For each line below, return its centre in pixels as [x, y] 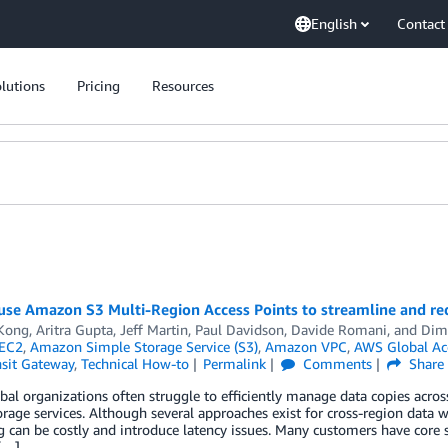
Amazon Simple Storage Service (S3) [143, 346]
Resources [183, 85]
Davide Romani [338, 329]
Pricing [98, 85]
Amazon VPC [305, 346]
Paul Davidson [239, 329]
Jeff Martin [153, 329]
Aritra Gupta [74, 329]
